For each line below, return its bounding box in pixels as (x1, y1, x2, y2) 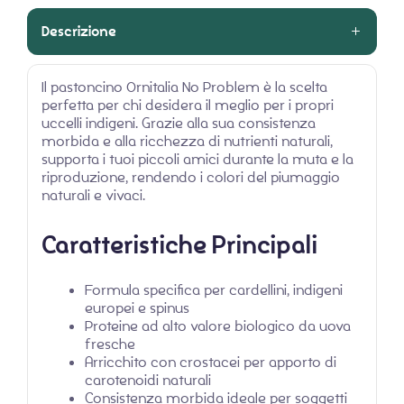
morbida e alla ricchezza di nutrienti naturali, (41, 131, 333, 151)
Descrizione (41, 21, 116, 41)
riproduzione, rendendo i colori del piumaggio (41, 167, 340, 187)
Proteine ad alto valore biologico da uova (85, 317, 351, 336)
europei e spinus (85, 298, 189, 318)
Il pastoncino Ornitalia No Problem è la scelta (41, 77, 327, 96)
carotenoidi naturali (85, 371, 211, 390)
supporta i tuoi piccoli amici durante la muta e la (41, 149, 353, 169)
